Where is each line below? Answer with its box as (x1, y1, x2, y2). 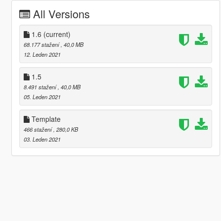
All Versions (33, 6, 90, 22)
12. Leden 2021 (23, 50, 61, 59)
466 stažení (23, 125, 53, 134)
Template (29, 114, 61, 124)
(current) (43, 29, 71, 39)
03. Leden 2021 (23, 135, 61, 144)
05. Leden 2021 (23, 93, 61, 101)
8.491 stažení (23, 83, 58, 91)
